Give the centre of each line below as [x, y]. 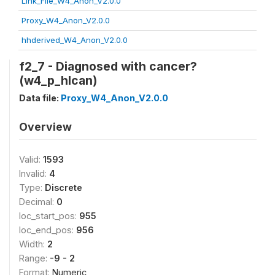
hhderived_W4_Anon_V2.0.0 [75, 40]
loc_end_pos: [48, 230]
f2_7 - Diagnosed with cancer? [108, 66]
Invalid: [34, 173]
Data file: [40, 98]
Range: [34, 258]
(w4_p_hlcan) [58, 80]
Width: [33, 244]
